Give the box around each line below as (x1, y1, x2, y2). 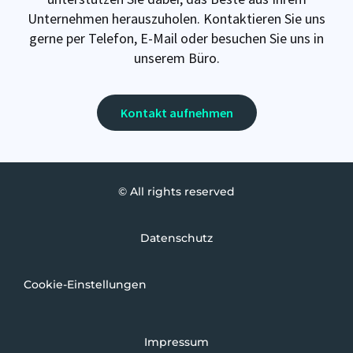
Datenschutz (140, 231, 213, 246)
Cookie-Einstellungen (24, 277, 147, 292)
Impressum (144, 335, 209, 350)
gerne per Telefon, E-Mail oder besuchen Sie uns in (29, 28, 324, 47)
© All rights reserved (118, 184, 235, 199)
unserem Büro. (133, 48, 220, 67)
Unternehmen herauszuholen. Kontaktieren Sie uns (28, 9, 325, 28)
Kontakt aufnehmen (120, 105, 233, 121)
